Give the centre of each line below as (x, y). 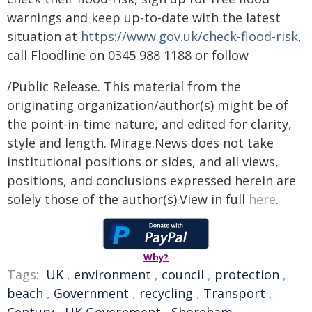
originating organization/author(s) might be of (148, 105)
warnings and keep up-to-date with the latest (144, 17)
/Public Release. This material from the (124, 86)
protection (247, 274)
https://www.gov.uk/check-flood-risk (189, 36)
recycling (166, 293)
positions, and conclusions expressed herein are (151, 180)
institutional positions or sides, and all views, (143, 162)
